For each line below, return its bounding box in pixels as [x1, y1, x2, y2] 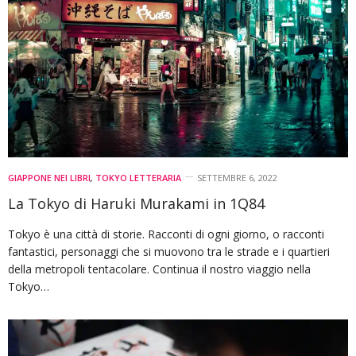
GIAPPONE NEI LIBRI [8, 172, 91, 184]
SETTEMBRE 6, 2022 [197, 172, 277, 184]
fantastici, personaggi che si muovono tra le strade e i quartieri [8, 244, 330, 260]
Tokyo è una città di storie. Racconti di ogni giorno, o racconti [8, 226, 324, 242]
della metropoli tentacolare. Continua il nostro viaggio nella [8, 261, 311, 277]
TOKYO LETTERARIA [95, 172, 181, 184]
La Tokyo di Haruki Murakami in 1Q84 [8, 194, 265, 214]
